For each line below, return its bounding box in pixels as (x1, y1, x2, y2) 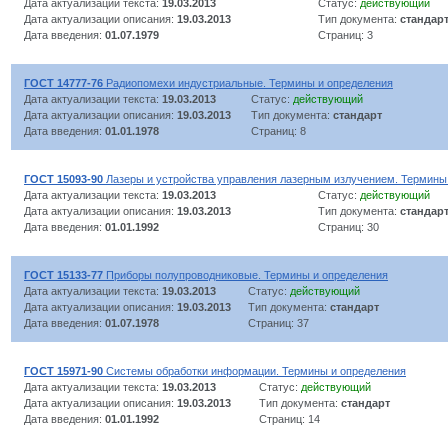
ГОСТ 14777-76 (24, 76, 103, 89)
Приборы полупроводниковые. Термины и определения (103, 268, 388, 281)
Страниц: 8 (251, 124, 306, 137)
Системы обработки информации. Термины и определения (103, 364, 406, 377)
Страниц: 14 (259, 412, 320, 425)
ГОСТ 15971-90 (24, 364, 103, 377)
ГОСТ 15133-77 (24, 268, 103, 281)
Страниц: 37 (248, 316, 309, 329)
